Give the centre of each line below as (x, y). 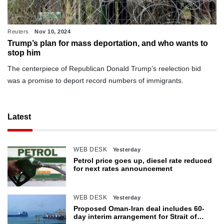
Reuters (18, 32)
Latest (19, 117)
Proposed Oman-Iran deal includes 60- (139, 209)
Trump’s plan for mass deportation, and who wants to (108, 43)
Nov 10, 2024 (52, 32)
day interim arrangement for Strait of (135, 217)
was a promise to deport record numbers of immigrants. (95, 81)
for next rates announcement (123, 169)
